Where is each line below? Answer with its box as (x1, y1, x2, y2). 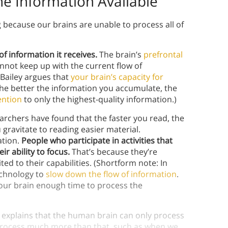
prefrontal (144, 49, 183, 61)
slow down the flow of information (46, 168, 177, 180)
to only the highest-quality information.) (22, 94, 177, 105)
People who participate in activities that (21, 135, 173, 147)
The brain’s (97, 49, 144, 61)
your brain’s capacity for (71, 71, 163, 83)
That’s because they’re (70, 146, 157, 158)
